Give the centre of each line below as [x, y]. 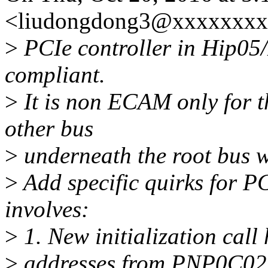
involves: [47, 209]
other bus [49, 129]
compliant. [55, 75]
